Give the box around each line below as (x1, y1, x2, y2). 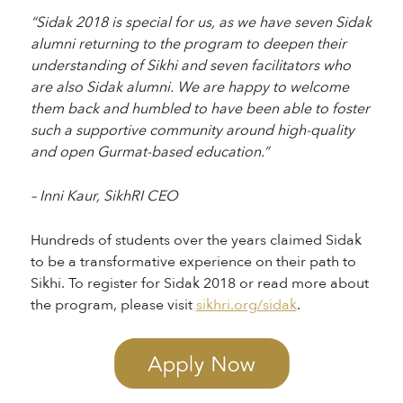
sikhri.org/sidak (195, 295, 297, 315)
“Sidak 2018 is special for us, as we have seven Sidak (30, 13, 372, 32)
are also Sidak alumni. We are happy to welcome (30, 77, 349, 97)
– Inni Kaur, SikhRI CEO (30, 186, 178, 206)
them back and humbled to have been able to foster (30, 99, 370, 119)
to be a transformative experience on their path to (30, 252, 356, 272)
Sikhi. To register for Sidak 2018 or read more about (30, 273, 369, 293)
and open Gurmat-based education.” (30, 142, 269, 162)
